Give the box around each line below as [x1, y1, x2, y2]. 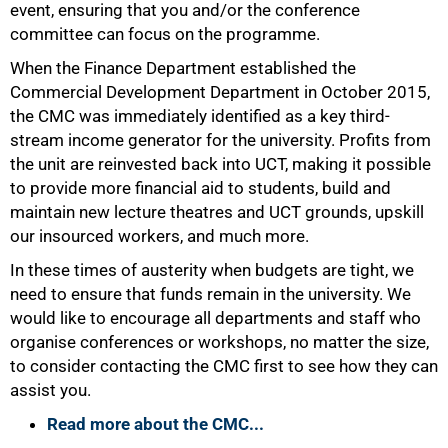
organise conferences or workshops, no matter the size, [10, 332, 429, 352]
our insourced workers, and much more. [10, 226, 309, 246]
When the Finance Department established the [10, 58, 356, 78]
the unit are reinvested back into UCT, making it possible [10, 154, 431, 174]
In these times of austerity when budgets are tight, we [10, 260, 414, 280]
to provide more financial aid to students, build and [10, 178, 391, 198]
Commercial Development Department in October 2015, [10, 82, 430, 102]
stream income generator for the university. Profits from [10, 130, 431, 150]
